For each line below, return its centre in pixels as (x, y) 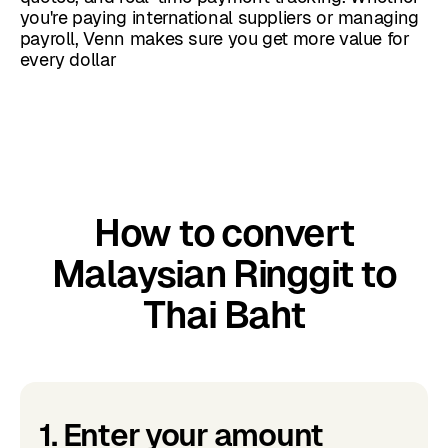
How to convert (224, 233)
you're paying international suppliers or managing (219, 18)
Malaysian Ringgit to (224, 274)
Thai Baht (224, 315)
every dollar (68, 60)
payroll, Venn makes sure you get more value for (214, 39)
